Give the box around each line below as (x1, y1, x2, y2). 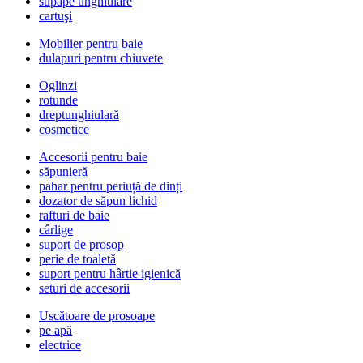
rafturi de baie (39, 208, 109, 223)
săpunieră (39, 164, 88, 179)
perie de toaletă (39, 252, 116, 267)
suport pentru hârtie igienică (39, 267, 181, 281)
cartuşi (39, 9, 72, 23)
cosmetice (39, 122, 89, 137)
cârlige (39, 223, 73, 237)
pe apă (39, 323, 72, 338)
